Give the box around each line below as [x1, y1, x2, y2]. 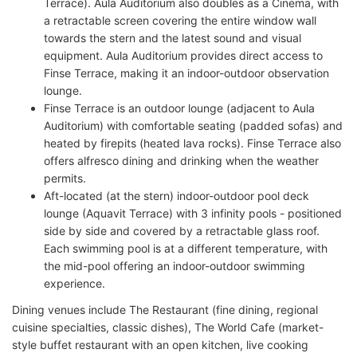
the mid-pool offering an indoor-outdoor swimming [44, 258, 305, 273]
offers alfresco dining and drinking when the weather [44, 153, 319, 167]
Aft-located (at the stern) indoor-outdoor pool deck [44, 188, 309, 202]
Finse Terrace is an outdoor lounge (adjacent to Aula [44, 100, 315, 115]
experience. [44, 276, 105, 290]
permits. [44, 171, 86, 185]
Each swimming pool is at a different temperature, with [44, 241, 328, 255]
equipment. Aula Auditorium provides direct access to [44, 48, 323, 62]
